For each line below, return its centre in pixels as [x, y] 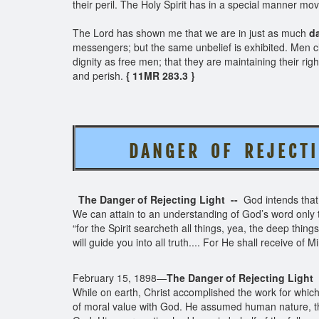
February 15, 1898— [120, 278]
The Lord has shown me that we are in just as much [191, 33]
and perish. [98, 75]
